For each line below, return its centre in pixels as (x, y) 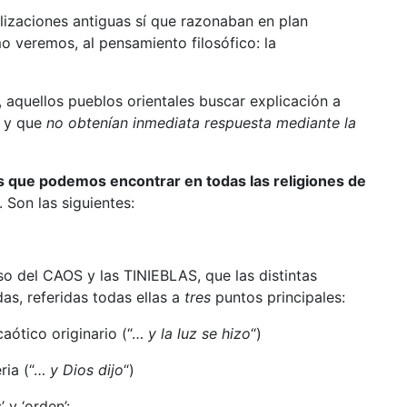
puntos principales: (278, 297)
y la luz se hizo (199, 333)
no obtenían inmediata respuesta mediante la (201, 122)
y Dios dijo (86, 369)
